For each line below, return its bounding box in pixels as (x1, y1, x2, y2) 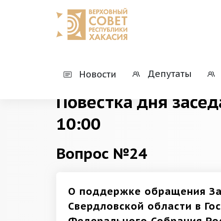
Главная (56, 63, 85, 73)
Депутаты (145, 68, 191, 79)
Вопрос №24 (56, 144, 147, 163)
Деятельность (96, 63, 150, 73)
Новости (76, 68, 116, 80)
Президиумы (161, 63, 212, 73)
